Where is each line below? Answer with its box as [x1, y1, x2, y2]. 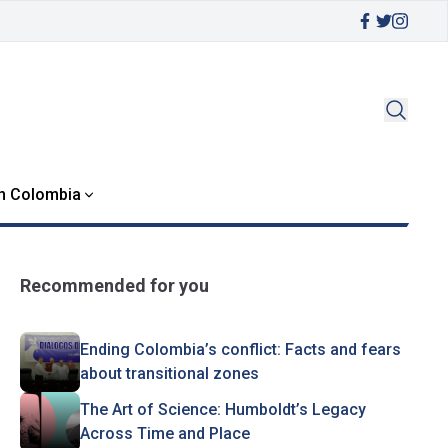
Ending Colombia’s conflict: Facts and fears [79, 340, 401, 359]
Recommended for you [19, 275, 209, 296]
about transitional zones [79, 364, 259, 383]
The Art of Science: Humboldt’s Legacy [79, 400, 366, 419]
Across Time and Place [79, 424, 250, 443]
